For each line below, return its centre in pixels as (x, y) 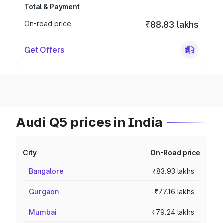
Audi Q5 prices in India (90, 122)
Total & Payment (52, 7)
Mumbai (43, 212)
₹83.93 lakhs (173, 171)
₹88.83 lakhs (172, 25)
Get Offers (44, 50)
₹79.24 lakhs (173, 212)
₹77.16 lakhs (174, 191)
